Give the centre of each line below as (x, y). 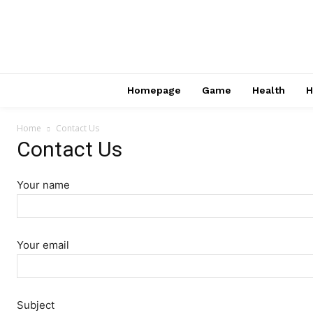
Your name (43, 185)
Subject (36, 305)
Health (269, 90)
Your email (43, 245)
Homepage (154, 90)
